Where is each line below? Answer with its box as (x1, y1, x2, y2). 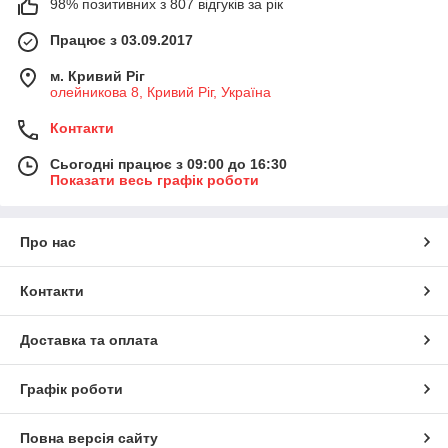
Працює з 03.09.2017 (50, 31, 193, 48)
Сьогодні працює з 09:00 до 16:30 (50, 155, 287, 172)
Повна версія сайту (20, 429, 158, 446)
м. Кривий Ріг (50, 67, 145, 84)
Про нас (20, 233, 76, 250)
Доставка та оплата (20, 331, 158, 348)
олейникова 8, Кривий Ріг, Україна (50, 83, 271, 100)
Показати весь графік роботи (50, 171, 259, 188)
